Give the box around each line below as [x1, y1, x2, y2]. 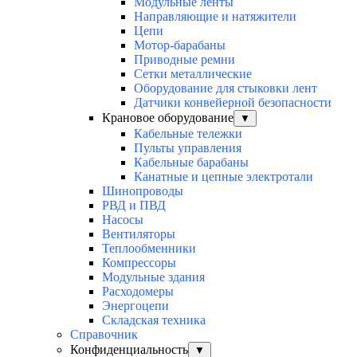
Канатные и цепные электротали [134, 170, 313, 184]
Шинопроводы [102, 184, 183, 198]
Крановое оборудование [102, 111, 233, 125]
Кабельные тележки [134, 127, 242, 141]
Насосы [102, 213, 143, 227]
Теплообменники [102, 241, 196, 256]
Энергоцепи [102, 299, 169, 313]
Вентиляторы [102, 227, 175, 241]
